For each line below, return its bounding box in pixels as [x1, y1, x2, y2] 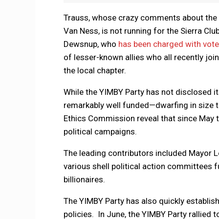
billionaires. [63, 175, 107, 185]
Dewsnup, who [63, 39, 118, 49]
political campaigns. [63, 127, 137, 137]
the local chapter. [63, 66, 128, 76]
